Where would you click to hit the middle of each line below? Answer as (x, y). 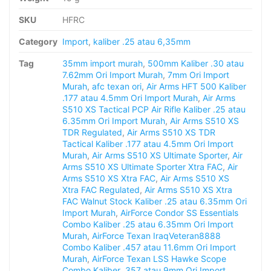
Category (38, 42)
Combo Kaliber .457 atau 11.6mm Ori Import (149, 247)
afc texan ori (117, 87)
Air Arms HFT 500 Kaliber (196, 87)
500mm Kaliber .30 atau (196, 64)
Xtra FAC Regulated (101, 190)
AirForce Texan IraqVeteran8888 (156, 236)
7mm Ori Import (198, 75)
